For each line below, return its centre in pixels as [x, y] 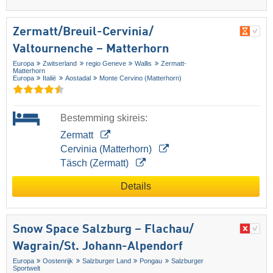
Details [136, 186]
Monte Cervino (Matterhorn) [141, 78]
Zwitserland [60, 64]
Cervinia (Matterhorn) [107, 149]
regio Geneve [106, 64]
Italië [50, 78]
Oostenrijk [58, 261]
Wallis [144, 64]
